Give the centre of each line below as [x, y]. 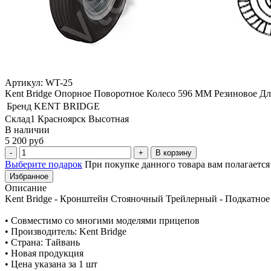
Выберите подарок [44, 164]
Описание [26, 188]
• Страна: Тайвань [42, 242]
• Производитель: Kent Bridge [66, 231]
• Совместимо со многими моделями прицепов [102, 220]
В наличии [27, 129]
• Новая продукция [44, 253]
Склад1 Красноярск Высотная [67, 119]
